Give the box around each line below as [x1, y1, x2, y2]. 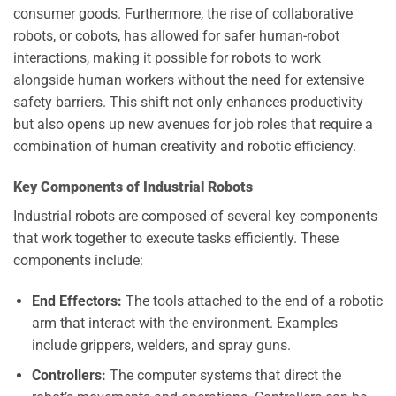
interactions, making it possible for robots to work [13, 49, 321, 67]
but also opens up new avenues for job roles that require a [13, 116, 373, 133]
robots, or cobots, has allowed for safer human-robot [13, 27, 339, 45]
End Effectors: [31, 292, 122, 309]
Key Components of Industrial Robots [13, 178, 253, 195]
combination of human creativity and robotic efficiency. [13, 138, 356, 156]
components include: [13, 251, 143, 269]
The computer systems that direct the [105, 367, 341, 385]
